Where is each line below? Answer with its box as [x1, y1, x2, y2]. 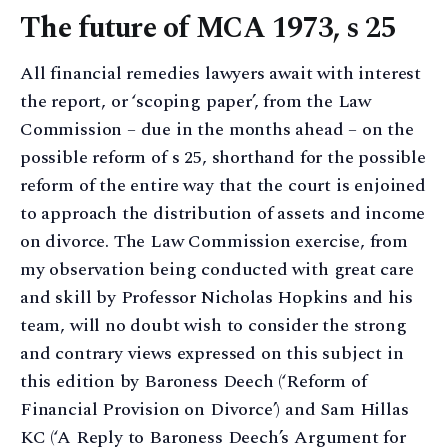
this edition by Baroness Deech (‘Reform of [20, 367, 367, 395]
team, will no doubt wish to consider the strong [20, 311, 407, 339]
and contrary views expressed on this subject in [20, 339, 404, 367]
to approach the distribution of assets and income [20, 199, 426, 227]
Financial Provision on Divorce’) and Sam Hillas [20, 395, 409, 423]
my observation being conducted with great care [20, 255, 414, 283]
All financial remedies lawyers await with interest [20, 59, 422, 87]
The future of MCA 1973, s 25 [20, 7, 396, 51]
